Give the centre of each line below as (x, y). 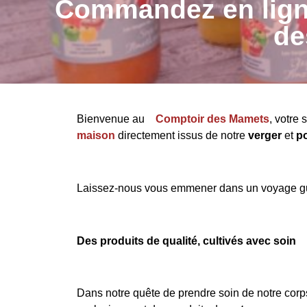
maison (96, 135)
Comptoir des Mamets (212, 119)
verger (265, 135)
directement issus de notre (183, 135)
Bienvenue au (112, 119)
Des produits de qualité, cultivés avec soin (186, 241)
